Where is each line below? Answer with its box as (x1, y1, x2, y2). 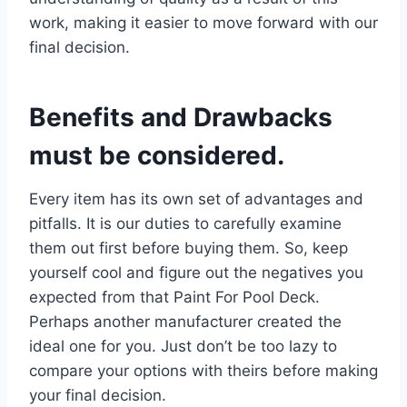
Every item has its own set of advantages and (29, 189, 363, 208)
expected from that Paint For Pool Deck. (29, 287, 320, 306)
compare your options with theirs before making (29, 361, 378, 380)
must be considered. (29, 139, 284, 171)
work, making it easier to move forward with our (29, 13, 378, 32)
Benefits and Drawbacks (29, 101, 333, 133)
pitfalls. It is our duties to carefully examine (29, 213, 342, 233)
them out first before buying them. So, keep (29, 238, 348, 257)
